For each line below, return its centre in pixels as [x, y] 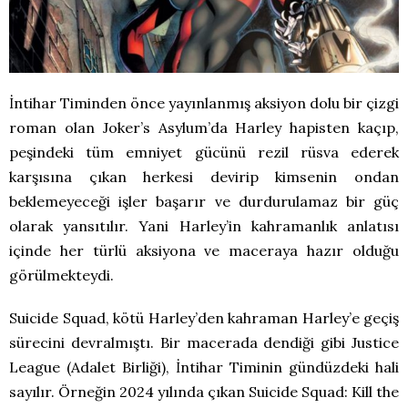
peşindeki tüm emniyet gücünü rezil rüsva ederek [204, 153]
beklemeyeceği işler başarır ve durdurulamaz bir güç [204, 202]
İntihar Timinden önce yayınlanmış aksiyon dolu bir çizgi [204, 103]
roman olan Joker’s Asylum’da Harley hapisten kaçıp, [204, 128]
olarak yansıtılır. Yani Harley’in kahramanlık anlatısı [204, 226]
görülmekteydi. [61, 275]
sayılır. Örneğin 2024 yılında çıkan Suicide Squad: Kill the [204, 392]
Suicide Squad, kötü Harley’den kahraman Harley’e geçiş [204, 318]
